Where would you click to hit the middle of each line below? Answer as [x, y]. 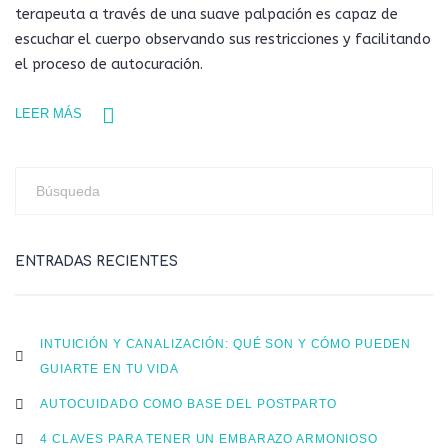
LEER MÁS [48, 114]
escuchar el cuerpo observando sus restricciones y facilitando [223, 39]
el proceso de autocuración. [109, 64]
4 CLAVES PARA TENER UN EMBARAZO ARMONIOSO [209, 438]
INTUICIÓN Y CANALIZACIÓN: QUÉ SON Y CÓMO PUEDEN [226, 343]
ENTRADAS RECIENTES [96, 261]
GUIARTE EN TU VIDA [109, 368]
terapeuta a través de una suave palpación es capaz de [206, 14]
